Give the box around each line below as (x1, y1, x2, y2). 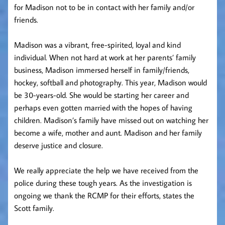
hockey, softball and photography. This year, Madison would (14, 77, 207, 88)
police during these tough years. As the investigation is (14, 178, 192, 188)
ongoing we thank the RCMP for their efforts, (14, 190, 161, 201)
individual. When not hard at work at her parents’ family (14, 52, 196, 63)
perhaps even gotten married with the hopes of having (14, 102, 192, 113)
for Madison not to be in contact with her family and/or (14, 2, 194, 13)
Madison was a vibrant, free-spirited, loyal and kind (14, 40, 181, 50)
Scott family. (14, 203, 54, 213)
